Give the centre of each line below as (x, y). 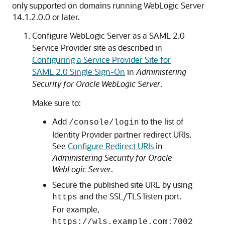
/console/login (104, 123)
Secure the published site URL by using (122, 185)
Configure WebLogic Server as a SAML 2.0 (108, 35)
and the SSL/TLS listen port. (129, 196)
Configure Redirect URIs (111, 146)
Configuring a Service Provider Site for (101, 60)
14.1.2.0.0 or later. (46, 17)
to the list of (161, 121)
